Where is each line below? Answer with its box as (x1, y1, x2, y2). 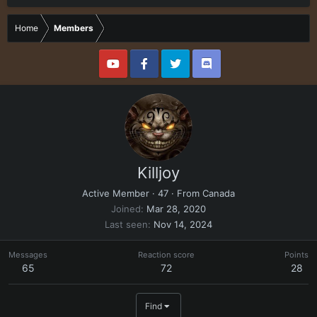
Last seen (105, 219, 148, 230)
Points (284, 250, 309, 260)
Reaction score (137, 250, 195, 260)
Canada (202, 188, 235, 199)
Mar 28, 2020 (146, 203, 206, 214)
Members (54, 23, 93, 33)
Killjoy (137, 163, 180, 182)
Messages (8, 250, 47, 260)
